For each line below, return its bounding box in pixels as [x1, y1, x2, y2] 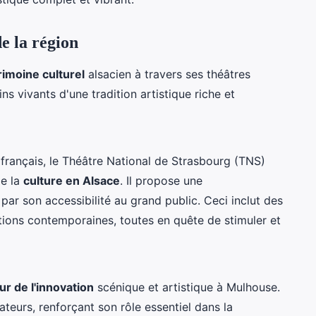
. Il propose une [120, 173, 202, 188]
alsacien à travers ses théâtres [85, 66, 250, 81]
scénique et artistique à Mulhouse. [94, 279, 280, 294]
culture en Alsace [23, 173, 120, 188]
